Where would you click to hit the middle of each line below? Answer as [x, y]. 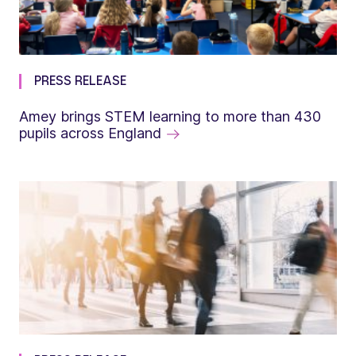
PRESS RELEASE [80, 81]
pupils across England [90, 133]
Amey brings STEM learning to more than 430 [170, 116]
